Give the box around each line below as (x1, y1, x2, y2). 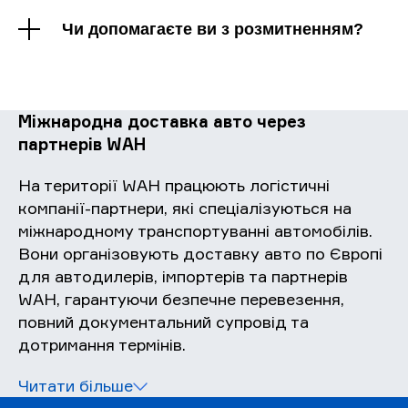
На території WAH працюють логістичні (18, 175, 330, 196)
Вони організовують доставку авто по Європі (18, 243, 382, 264)
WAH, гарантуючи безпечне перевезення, (18, 289, 344, 310)
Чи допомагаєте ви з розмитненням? (62, 20, 363, 39)
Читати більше (18, 375, 133, 396)
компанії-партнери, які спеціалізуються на (18, 198, 352, 219)
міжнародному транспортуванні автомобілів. (18, 220, 372, 241)
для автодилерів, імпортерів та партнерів (18, 266, 348, 287)
